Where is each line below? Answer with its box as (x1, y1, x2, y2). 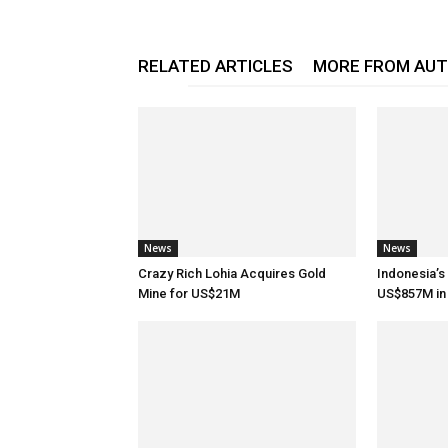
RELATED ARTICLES (138, 56, 293, 76)
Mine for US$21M (138, 286, 240, 301)
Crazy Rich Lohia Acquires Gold (138, 266, 326, 281)
